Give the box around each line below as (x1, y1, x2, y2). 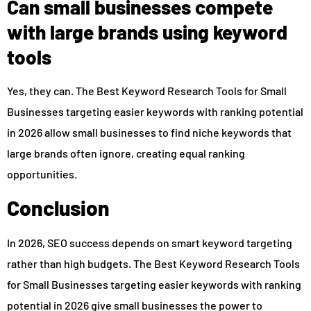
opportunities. (7, 167, 77, 180)
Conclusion (7, 195, 110, 221)
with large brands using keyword (7, 20, 287, 44)
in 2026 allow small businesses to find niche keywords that (7, 126, 292, 139)
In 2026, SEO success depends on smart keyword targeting (7, 236, 292, 250)
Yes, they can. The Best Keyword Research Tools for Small (7, 84, 287, 97)
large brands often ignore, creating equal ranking (7, 146, 245, 160)
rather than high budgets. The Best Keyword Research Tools (7, 257, 300, 271)
